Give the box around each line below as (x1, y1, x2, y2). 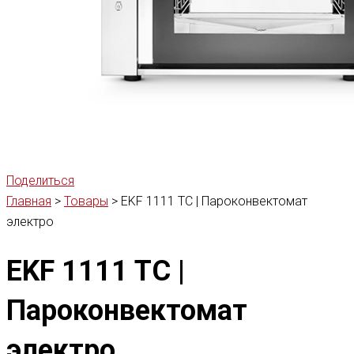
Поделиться (6, 173, 74, 189)
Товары (64, 194, 108, 209)
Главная (6, 194, 51, 209)
